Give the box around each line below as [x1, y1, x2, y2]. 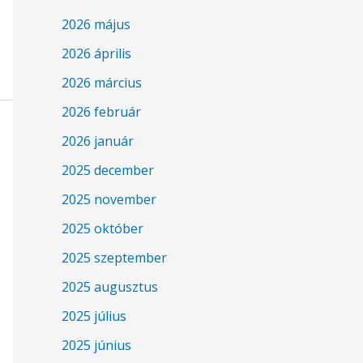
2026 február [62, 103, 141, 122]
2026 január [62, 132, 134, 151]
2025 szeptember [62, 249, 167, 267]
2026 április [62, 45, 131, 63]
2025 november [62, 190, 156, 209]
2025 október [62, 220, 143, 238]
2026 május [62, 15, 130, 34]
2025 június [62, 336, 131, 355]
